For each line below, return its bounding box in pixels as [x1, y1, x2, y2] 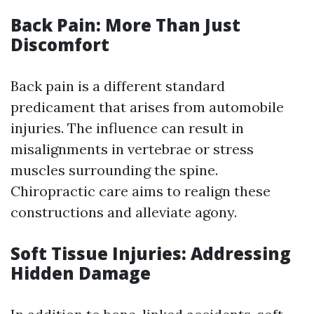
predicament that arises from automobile [11, 98, 284, 116]
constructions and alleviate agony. [11, 203, 237, 221]
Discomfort [11, 33, 109, 56]
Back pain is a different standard [11, 77, 225, 95]
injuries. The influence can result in [11, 119, 244, 137]
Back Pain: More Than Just [11, 13, 240, 36]
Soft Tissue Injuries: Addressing [11, 242, 291, 265]
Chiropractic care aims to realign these [11, 182, 271, 200]
